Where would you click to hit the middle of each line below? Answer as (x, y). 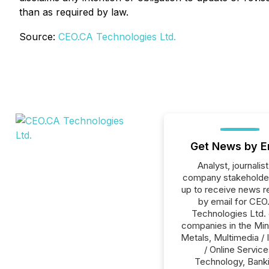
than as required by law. (74, 12)
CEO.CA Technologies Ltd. (117, 37)
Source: (39, 37)
